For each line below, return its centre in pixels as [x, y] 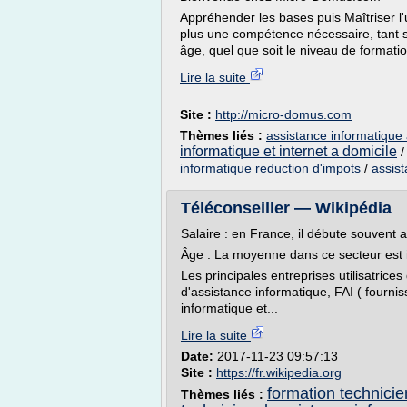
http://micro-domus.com [283, 114]
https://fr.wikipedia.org [279, 372]
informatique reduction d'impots [270, 168]
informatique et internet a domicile [288, 151]
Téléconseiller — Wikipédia [286, 208]
